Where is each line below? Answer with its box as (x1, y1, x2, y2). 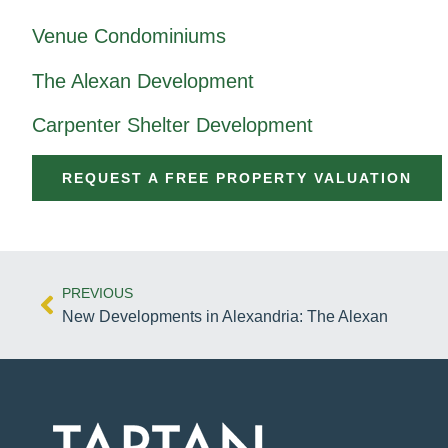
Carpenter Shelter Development (32, 114, 313, 137)
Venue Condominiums (32, 25, 226, 48)
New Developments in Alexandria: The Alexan (62, 307, 388, 325)
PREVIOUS (62, 284, 133, 301)
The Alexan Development (32, 69, 254, 92)
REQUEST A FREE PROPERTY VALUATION (62, 169, 412, 186)
